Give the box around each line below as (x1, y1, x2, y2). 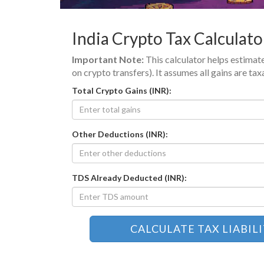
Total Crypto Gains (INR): (72, 85, 171, 95)
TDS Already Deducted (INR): (72, 172, 187, 183)
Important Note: (72, 53, 144, 65)
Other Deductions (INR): (72, 128, 168, 139)
